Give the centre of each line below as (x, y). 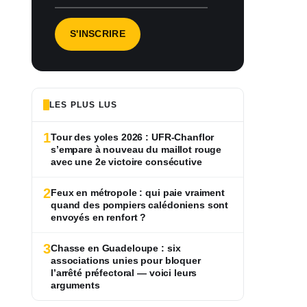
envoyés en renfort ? (99, 217)
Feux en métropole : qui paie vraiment (138, 192)
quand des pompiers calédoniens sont (140, 205)
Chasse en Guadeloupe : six (116, 248)
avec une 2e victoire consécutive (126, 161)
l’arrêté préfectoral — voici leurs (124, 272)
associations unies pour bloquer (126, 260)
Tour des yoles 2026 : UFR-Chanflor (133, 137)
